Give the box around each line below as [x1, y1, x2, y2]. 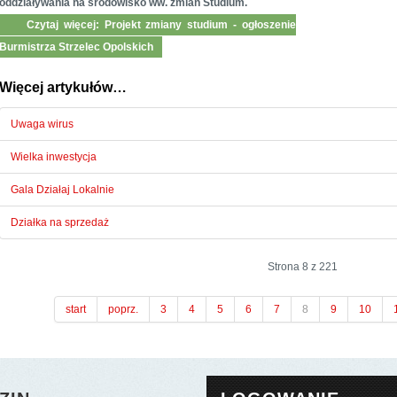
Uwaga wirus [10, 117, 74, 130]
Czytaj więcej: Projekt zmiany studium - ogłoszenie [20, 18, 297, 31]
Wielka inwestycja [10, 150, 97, 163]
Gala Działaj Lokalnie [10, 183, 114, 196]
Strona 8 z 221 [267, 260, 338, 273]
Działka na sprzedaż [10, 215, 109, 229]
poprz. [108, 302, 139, 315]
